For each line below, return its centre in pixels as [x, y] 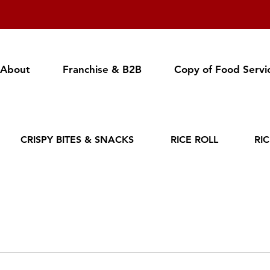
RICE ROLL [194, 140]
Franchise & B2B [102, 69]
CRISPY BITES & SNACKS [77, 140]
